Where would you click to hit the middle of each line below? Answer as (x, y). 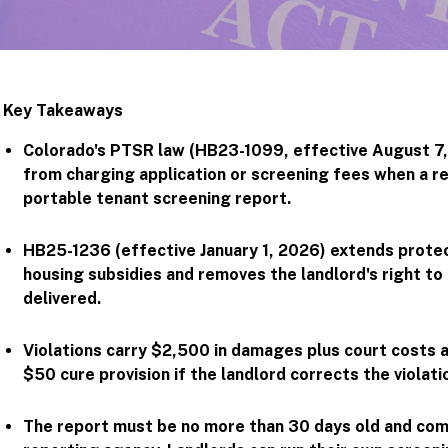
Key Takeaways (63, 111)
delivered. (62, 299)
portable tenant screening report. (157, 199)
